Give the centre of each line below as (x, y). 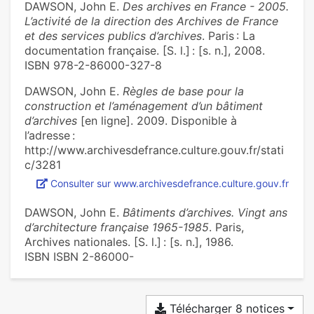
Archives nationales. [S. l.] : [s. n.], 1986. (129, 242)
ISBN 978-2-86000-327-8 (93, 66)
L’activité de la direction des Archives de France (151, 21)
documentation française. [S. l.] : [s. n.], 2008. (145, 51)
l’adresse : (50, 136)
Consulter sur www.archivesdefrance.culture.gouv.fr (170, 184)
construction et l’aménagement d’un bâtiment (144, 106)
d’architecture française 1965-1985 (117, 227)
